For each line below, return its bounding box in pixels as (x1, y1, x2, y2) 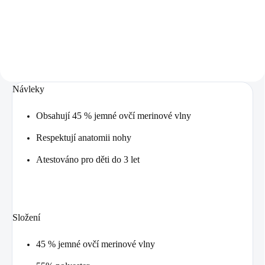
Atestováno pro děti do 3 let (36, 154, 142, 164)
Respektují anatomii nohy (36, 132, 131, 143)
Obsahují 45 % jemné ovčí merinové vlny (36, 110, 193, 121)
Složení (12, 212, 40, 222)
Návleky (12, 83, 44, 94)
